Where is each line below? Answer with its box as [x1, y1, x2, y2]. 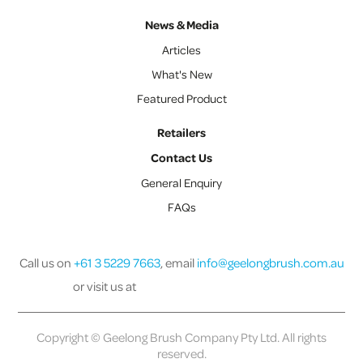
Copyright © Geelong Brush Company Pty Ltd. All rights [36, 328, 327, 345]
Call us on [19, 254, 74, 271]
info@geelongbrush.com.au [196, 254, 344, 271]
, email [160, 254, 197, 271]
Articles [162, 41, 201, 57]
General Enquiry [141, 174, 222, 190]
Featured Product [136, 90, 227, 105]
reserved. [156, 344, 207, 361]
